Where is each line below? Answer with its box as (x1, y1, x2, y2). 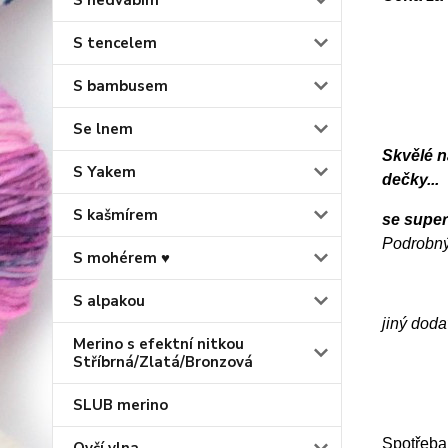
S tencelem (73, 33, 157, 53)
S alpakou (73, 291, 145, 311)
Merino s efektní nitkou (73, 334, 244, 354)
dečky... (381, 171, 439, 188)
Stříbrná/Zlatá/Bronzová (73, 352, 253, 372)
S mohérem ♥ (73, 248, 170, 268)
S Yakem (73, 162, 136, 182)
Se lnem (73, 119, 133, 139)
